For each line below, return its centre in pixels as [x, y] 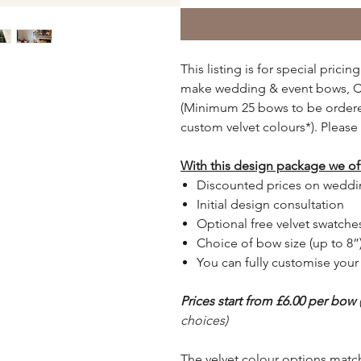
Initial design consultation [270, 205]
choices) [204, 321]
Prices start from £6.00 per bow [268, 301]
